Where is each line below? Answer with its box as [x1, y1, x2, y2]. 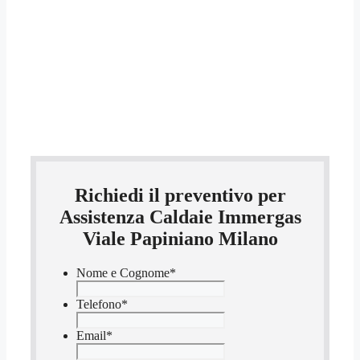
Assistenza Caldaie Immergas [59, 207, 301, 228]
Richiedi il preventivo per [74, 185, 286, 207]
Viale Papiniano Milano [82, 228, 278, 250]
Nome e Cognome [76, 266, 170, 280]
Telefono [76, 297, 121, 312]
